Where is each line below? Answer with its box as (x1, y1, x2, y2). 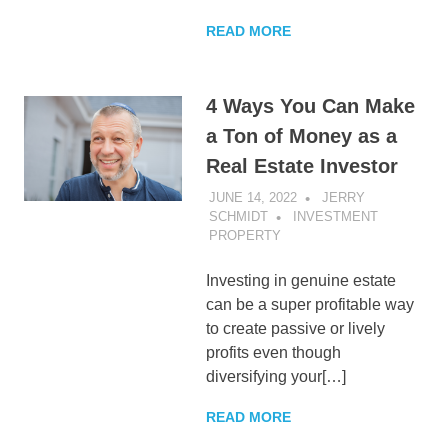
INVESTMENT (292, 208, 378, 224)
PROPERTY (208, 227, 281, 243)
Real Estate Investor (205, 155, 398, 178)
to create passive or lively (205, 319, 385, 337)
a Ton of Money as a (205, 125, 397, 148)
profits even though (205, 343, 341, 361)
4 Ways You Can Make (205, 95, 415, 118)
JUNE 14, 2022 (208, 189, 297, 205)
